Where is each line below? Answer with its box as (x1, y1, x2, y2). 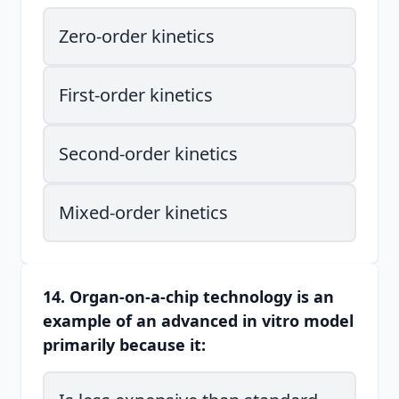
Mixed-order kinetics (59, 200, 228, 224)
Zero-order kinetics (59, 24, 215, 48)
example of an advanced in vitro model (43, 310, 354, 331)
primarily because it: (43, 334, 206, 355)
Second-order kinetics (59, 142, 238, 166)
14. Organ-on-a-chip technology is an (43, 286, 334, 307)
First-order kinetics (59, 83, 213, 107)
